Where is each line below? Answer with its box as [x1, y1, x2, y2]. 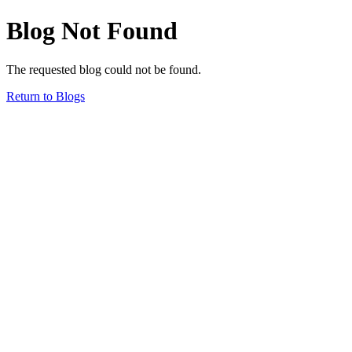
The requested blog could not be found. [6, 62, 201, 76]
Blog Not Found [6, 16, 178, 46]
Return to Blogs [6, 89, 85, 103]
